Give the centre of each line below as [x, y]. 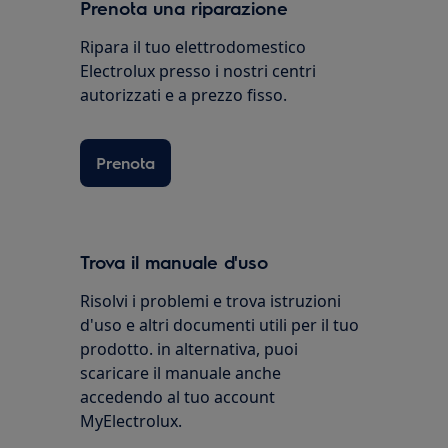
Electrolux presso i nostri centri [198, 71]
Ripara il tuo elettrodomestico [193, 47]
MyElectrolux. [131, 421]
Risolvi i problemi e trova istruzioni [211, 301]
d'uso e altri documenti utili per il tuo [220, 325]
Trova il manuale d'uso [174, 262]
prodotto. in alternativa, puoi [189, 349]
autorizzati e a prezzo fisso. [184, 95]
